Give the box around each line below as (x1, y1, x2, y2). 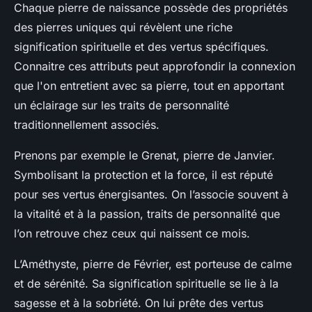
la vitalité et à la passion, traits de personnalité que (14, 207, 280, 221)
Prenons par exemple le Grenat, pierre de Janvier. (14, 148, 275, 163)
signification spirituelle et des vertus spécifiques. (14, 40, 269, 54)
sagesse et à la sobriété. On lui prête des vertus (14, 296, 263, 311)
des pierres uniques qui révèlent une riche (14, 20, 233, 35)
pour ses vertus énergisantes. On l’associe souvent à (14, 187, 288, 202)
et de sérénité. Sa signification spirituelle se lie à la (14, 276, 279, 291)
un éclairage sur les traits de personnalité (14, 98, 229, 113)
